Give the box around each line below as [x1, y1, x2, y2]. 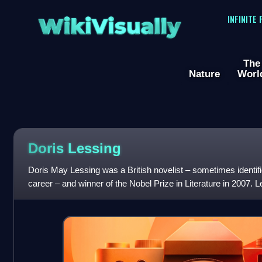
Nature [189, 68, 220, 80]
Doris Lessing [27, 140, 121, 156]
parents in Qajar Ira [27, 192, 101, 202]
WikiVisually [34, 6, 185, 39]
